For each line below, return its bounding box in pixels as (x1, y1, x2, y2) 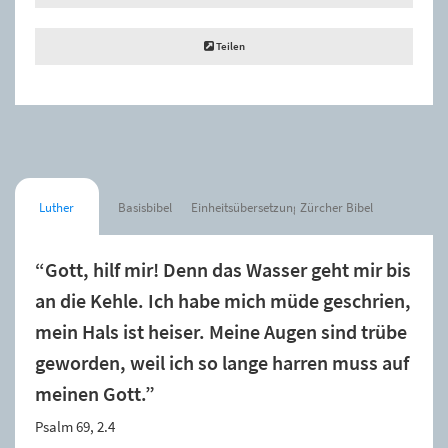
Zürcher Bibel (300, 198, 374, 216)
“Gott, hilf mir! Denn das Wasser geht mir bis (35, 257, 411, 282)
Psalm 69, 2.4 (35, 416, 115, 436)
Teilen (213, 38, 245, 53)
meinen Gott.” (35, 381, 155, 406)
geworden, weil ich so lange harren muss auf (35, 350, 409, 375)
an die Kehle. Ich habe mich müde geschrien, (35, 288, 411, 313)
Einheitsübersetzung (190, 198, 300, 216)
